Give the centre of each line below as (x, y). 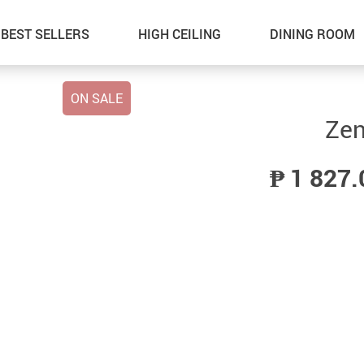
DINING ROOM (312, 34)
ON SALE (97, 98)
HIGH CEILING (179, 34)
